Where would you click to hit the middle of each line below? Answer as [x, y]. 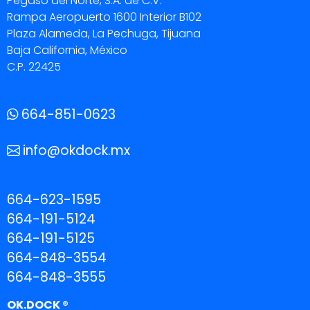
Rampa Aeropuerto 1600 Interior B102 [104, 17]
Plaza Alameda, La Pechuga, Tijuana [104, 34]
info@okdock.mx [76, 151]
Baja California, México [67, 51]
